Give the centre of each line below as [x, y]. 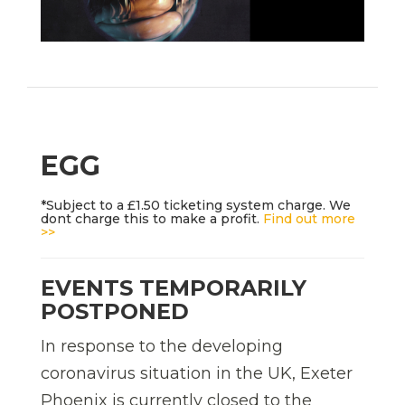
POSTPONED [115, 312]
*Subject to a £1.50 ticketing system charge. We [196, 206]
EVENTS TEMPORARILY [174, 288]
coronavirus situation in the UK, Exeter [197, 374]
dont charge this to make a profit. [152, 219]
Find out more [309, 219]
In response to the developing [162, 347]
